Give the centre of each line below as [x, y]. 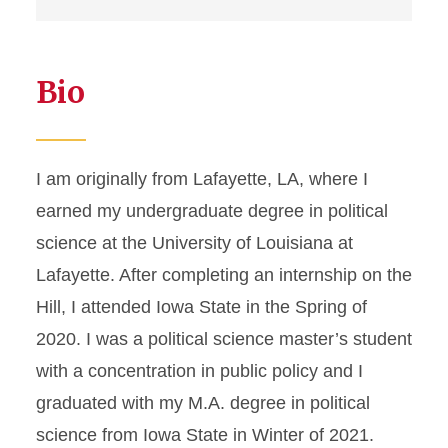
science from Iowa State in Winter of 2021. [205, 435]
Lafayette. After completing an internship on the [224, 275]
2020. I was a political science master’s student [224, 339]
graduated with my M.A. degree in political [203, 403]
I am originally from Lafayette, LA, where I [202, 179]
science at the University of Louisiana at [194, 243]
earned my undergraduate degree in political [212, 211]
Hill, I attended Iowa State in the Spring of [201, 307]
